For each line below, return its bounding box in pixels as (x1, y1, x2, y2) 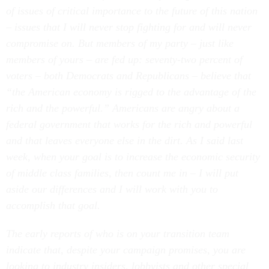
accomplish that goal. (6, 199, 100, 211)
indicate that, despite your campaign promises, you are (6, 244, 246, 256)
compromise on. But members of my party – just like (6, 37, 234, 49)
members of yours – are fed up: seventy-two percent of (6, 53, 243, 65)
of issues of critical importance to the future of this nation (6, 5, 258, 17)
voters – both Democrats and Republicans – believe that (6, 70, 251, 82)
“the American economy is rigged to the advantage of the (6, 86, 256, 98)
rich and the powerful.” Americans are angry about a (6, 102, 240, 114)
